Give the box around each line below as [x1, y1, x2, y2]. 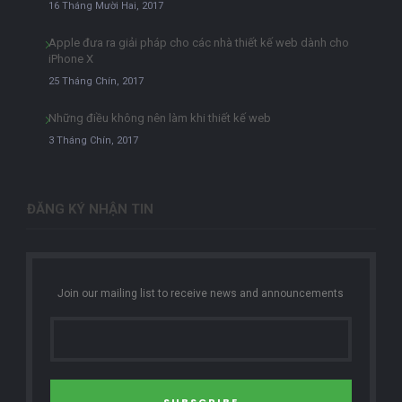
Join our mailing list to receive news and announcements [57, 287, 345, 301]
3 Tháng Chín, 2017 [48, 135, 138, 147]
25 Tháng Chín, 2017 [48, 75, 144, 88]
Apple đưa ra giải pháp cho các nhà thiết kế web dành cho [48, 36, 349, 50]
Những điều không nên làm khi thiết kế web [48, 111, 271, 126]
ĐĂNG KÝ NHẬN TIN [26, 201, 153, 218]
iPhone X [48, 52, 93, 66]
